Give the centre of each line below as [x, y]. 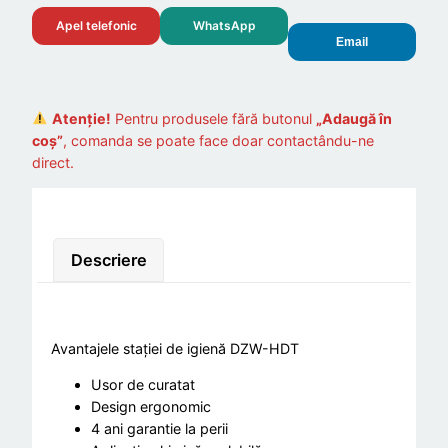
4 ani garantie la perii [160, 429]
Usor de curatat [143, 385]
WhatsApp [224, 26]
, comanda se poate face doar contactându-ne [218, 140]
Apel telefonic [96, 26]
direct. [53, 162]
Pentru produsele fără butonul [214, 118]
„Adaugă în [354, 118]
